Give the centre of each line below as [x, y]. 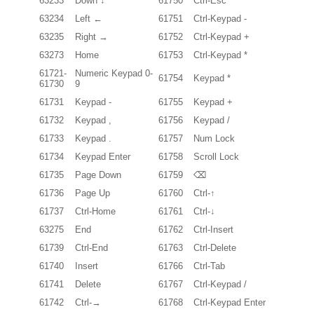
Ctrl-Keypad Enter [230, 302]
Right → [91, 36]
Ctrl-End [91, 247]
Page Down [98, 175]
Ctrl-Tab [209, 266]
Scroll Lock [216, 156]
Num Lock [214, 138]
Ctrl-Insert [213, 229]
